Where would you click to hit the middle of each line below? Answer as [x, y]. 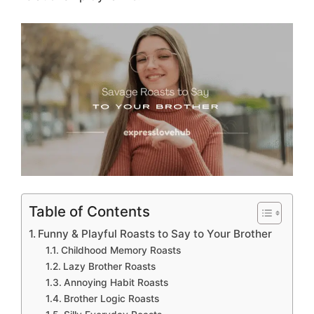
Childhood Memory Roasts [121, 251]
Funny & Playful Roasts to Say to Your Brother [155, 234]
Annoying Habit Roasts [116, 283]
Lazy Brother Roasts [109, 267]
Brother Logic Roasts [111, 299]
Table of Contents [89, 212]
